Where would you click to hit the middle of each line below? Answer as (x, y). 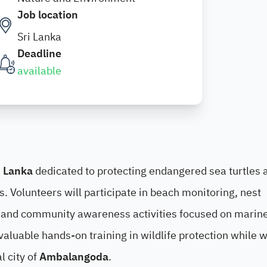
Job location (48, 15)
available (39, 71)
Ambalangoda (74, 257)
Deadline (39, 53)
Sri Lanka (39, 37)
